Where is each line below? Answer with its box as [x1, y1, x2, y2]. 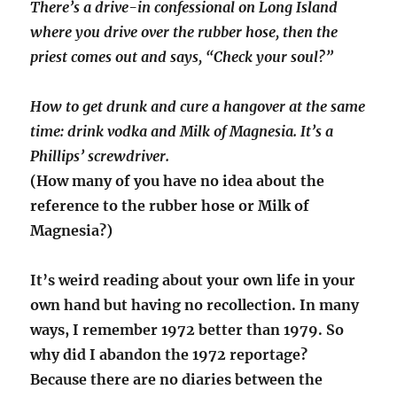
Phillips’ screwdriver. [30, 147, 170, 166]
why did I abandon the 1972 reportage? [30, 346, 308, 364]
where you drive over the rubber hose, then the [30, 23, 339, 42]
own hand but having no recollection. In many [30, 296, 360, 315]
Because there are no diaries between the [30, 370, 323, 389]
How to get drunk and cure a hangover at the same [30, 97, 366, 116]
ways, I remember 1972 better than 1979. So [30, 321, 345, 339]
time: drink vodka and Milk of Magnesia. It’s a [30, 122, 334, 141]
